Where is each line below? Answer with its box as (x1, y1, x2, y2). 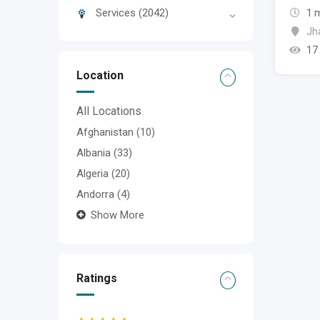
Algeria (76, 167, 111, 181)
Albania (76, 146, 114, 160)
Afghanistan (76, 126, 136, 139)
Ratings (76, 271, 117, 286)
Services (96, 6, 139, 20)
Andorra (76, 188, 117, 201)
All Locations (76, 104, 141, 119)
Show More (91, 209, 144, 222)
